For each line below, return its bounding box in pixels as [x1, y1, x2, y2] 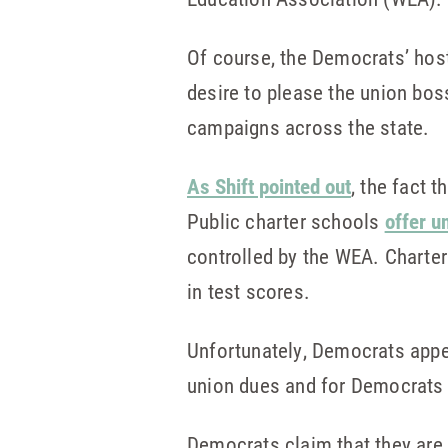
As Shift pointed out [187, 172, 351, 200]
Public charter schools [187, 207, 385, 235]
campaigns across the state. [187, 113, 430, 141]
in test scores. [187, 277, 310, 305]
